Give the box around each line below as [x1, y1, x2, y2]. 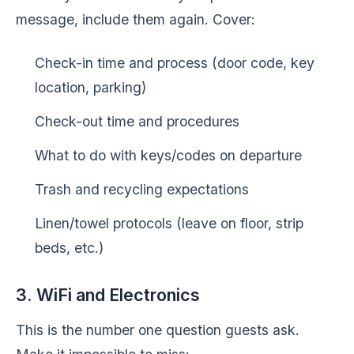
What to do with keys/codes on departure [35, 147, 302, 164]
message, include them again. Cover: [16, 11, 255, 28]
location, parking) [35, 79, 146, 96]
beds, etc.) [35, 239, 104, 256]
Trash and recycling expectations [35, 181, 249, 198]
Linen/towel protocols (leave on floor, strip [35, 215, 303, 232]
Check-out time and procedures [35, 113, 239, 130]
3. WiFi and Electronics [16, 284, 200, 305]
